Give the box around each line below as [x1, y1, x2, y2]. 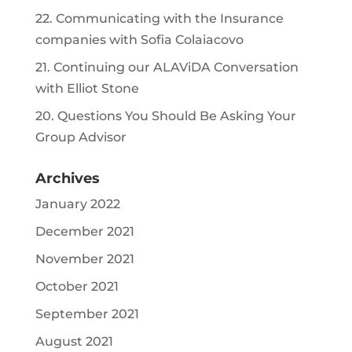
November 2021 [35, 251, 134, 267]
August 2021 [35, 334, 113, 350]
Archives [35, 170, 100, 188]
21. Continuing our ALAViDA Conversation [35, 60, 299, 75]
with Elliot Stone [35, 81, 139, 97]
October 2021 [35, 279, 119, 295]
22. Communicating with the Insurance [35, 11, 284, 27]
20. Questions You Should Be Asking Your [35, 108, 296, 124]
